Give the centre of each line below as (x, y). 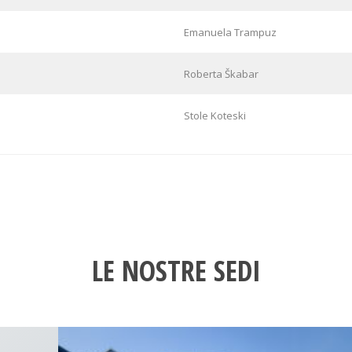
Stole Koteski (215, 115)
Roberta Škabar (221, 73)
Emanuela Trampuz (230, 32)
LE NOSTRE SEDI (176, 270)
